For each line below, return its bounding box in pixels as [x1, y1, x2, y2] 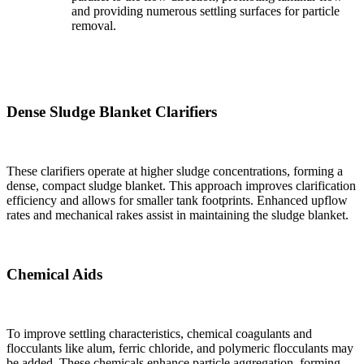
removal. [71, 18, 116, 32]
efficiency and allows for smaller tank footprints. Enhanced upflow [6, 193, 348, 208]
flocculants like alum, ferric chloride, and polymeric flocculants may [6, 340, 353, 355]
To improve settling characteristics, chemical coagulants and [6, 326, 312, 340]
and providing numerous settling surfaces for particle [71, 3, 340, 18]
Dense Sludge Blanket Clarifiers [6, 103, 217, 121]
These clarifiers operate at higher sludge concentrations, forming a [6, 164, 343, 179]
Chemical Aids [6, 265, 102, 283]
